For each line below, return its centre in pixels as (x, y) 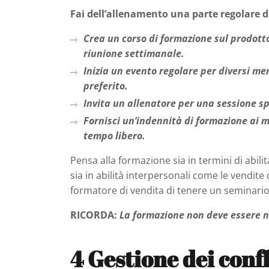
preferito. (106, 86)
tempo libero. (115, 136)
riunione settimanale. (134, 54)
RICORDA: (94, 215)
